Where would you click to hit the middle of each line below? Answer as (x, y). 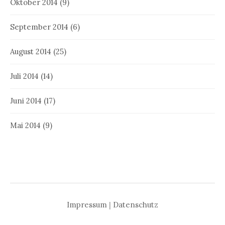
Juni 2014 (26, 100)
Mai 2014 (25, 125)
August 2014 (31, 51)
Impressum (87, 204)
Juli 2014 (24, 76)
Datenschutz (136, 204)
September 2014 (39, 27)
